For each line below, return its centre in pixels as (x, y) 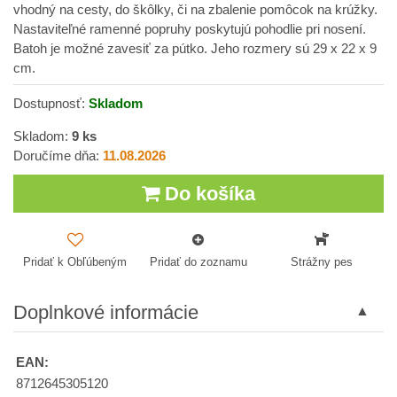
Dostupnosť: (51, 104)
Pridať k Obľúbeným (75, 261)
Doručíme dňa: (58, 156)
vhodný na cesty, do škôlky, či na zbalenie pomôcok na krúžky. (195, 10)
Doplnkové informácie (106, 312)
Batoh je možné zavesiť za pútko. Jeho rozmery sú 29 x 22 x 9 (195, 49)
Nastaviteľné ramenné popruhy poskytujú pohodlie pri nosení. (190, 29)
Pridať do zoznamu (198, 261)
